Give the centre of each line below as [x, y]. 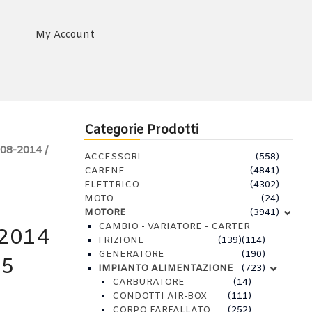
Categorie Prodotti [141, 130]
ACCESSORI [112, 157]
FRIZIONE [121, 241]
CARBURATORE [148, 282]
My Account [65, 35]
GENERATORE [131, 255]
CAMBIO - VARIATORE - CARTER [174, 227]
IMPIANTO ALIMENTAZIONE [166, 268]
